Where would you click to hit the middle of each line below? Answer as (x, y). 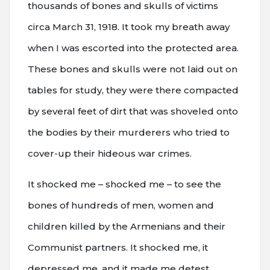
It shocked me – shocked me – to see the (124, 184)
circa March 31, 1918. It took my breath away (129, 27)
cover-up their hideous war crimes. (110, 153)
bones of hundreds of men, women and (121, 205)
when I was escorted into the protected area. (133, 48)
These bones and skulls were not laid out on (133, 69)
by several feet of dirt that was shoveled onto (133, 111)
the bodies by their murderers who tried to (129, 132)
